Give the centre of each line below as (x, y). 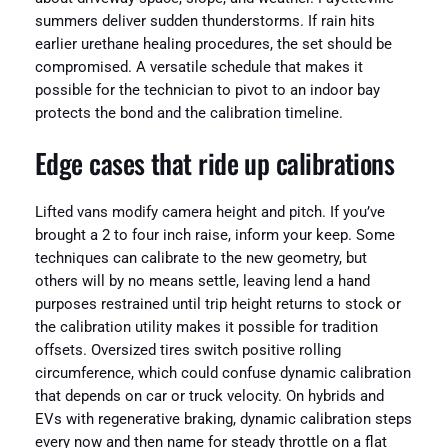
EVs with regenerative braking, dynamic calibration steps (223, 420)
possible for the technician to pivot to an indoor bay (207, 91)
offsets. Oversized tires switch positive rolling (187, 351)
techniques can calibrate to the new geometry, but (200, 259)
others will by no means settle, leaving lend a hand (202, 282)
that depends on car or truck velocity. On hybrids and (209, 397)
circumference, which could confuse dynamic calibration (222, 374)
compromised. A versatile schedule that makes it (198, 68)
